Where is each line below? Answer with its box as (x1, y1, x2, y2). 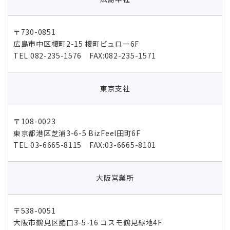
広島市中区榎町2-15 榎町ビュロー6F (13, 39, 139, 49)
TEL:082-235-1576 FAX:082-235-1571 (13, 50, 157, 61)
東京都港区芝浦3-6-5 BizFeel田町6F (13, 128, 141, 138)
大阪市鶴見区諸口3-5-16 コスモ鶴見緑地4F (13, 217, 162, 227)
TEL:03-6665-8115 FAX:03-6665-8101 (13, 140, 157, 150)
